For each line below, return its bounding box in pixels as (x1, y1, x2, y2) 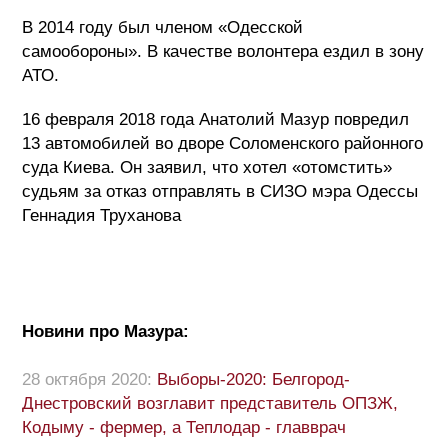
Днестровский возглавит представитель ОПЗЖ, (22, 394, 398, 414)
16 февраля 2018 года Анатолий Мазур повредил (22, 110, 409, 130)
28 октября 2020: (22, 370, 152, 390)
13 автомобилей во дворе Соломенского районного (22, 134, 423, 154)
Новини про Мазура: (22, 322, 189, 342)
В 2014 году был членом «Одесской (22, 18, 303, 38)
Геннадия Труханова (22, 206, 181, 226)
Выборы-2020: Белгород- (157, 370, 350, 390)
